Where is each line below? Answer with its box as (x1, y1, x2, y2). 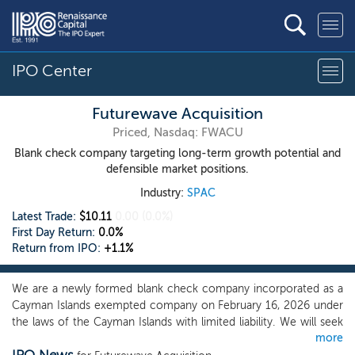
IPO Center (12, 61, 92, 80)
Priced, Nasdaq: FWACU (112, 124, 243, 139)
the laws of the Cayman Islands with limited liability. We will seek (12, 315, 343, 329)
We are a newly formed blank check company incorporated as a (12, 282, 343, 296)
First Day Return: (12, 226, 98, 239)
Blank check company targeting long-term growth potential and (14, 147, 341, 160)
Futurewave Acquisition (92, 104, 263, 123)
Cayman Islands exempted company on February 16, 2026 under (12, 299, 343, 312)
